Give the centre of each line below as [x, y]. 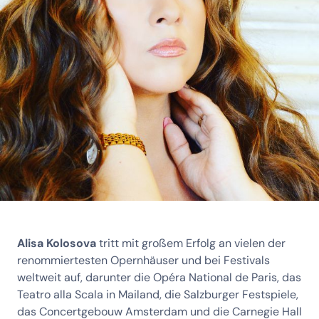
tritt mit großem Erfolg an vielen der [191, 243]
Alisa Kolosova [57, 243]
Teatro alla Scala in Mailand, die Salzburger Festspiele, [158, 294]
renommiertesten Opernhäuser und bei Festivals [143, 260]
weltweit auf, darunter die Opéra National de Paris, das [159, 277]
